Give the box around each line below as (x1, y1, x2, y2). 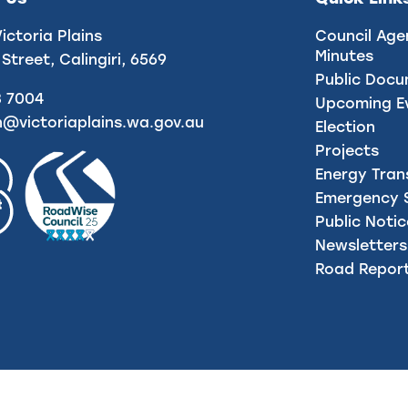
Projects (315, 140, 380, 159)
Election (315, 117, 376, 136)
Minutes (315, 46, 374, 65)
